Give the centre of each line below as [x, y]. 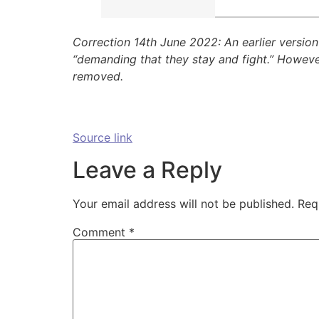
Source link [103, 138]
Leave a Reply [147, 169]
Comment [101, 232]
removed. [98, 77]
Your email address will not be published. [183, 203]
